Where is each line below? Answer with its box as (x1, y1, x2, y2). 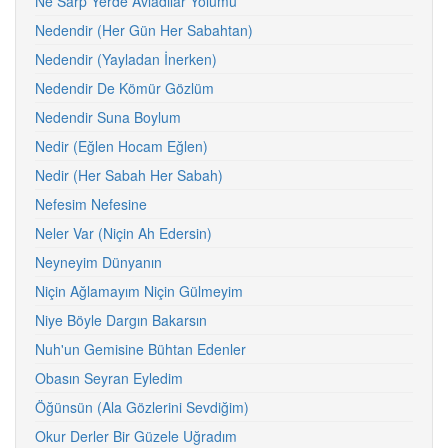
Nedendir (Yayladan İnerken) (35, 49, 217, 69)
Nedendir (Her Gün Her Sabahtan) (35, 20, 253, 40)
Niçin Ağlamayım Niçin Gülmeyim (35, 281, 243, 301)
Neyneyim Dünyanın (35, 252, 162, 272)
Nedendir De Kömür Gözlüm (35, 78, 214, 98)
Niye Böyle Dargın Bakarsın (35, 310, 207, 330)
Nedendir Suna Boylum (35, 107, 181, 127)
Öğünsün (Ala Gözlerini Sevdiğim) (35, 397, 249, 417)
